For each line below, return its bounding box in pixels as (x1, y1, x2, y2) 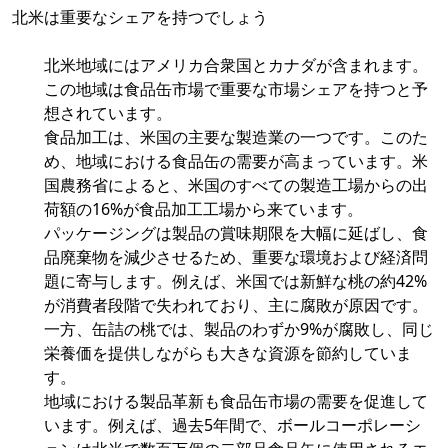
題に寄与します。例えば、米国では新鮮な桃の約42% (44, 270, 427, 293)
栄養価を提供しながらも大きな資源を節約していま (44, 342, 412, 365)
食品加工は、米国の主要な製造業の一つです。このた (44, 126, 428, 149)
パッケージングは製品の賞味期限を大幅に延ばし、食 (44, 222, 428, 245)
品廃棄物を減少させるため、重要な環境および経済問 (44, 246, 428, 269)
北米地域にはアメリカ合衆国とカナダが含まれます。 (44, 54, 428, 77)
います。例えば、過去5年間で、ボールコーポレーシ (44, 414, 421, 437)
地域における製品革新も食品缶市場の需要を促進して (44, 390, 428, 413)
